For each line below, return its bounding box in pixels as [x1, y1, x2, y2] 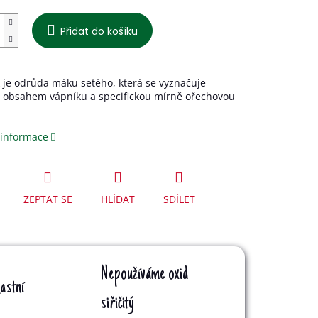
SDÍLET [163, 192, 195, 206]
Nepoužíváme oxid [101, 263, 188, 285]
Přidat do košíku [60, 24, 138, 38]
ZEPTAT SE [23, 192, 72, 206]
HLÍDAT [100, 192, 135, 206]
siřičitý [101, 292, 135, 314]
